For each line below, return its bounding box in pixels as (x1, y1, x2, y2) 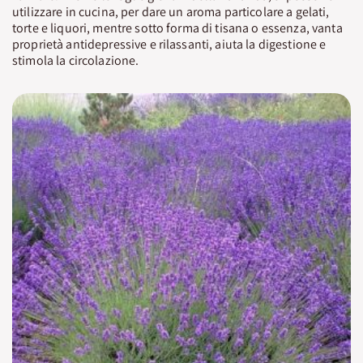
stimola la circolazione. (12, 51, 139, 69)
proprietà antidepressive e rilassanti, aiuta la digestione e (12, 35, 327, 53)
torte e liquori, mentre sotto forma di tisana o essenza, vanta (12, 19, 343, 36)
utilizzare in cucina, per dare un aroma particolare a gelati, (12, 2, 330, 20)
